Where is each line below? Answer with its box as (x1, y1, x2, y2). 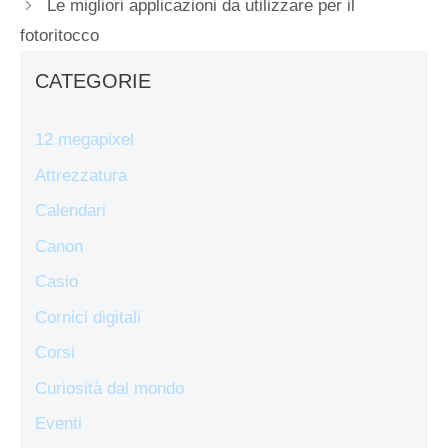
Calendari (35, 201, 106, 221)
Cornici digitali (35, 307, 141, 327)
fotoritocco (20, 26, 99, 46)
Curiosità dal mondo (35, 378, 184, 398)
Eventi (35, 414, 82, 434)
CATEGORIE (35, 70, 151, 93)
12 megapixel (35, 130, 134, 150)
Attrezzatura (35, 165, 127, 185)
